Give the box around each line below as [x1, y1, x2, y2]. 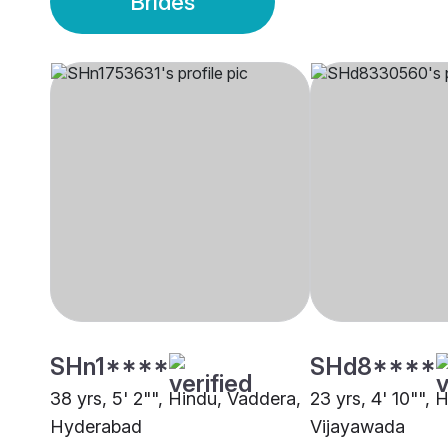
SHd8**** [310, 352, 436, 382]
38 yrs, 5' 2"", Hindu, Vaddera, [50, 388, 301, 410]
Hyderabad [50, 416, 142, 438]
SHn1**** [50, 352, 169, 382]
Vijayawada [310, 416, 405, 438]
